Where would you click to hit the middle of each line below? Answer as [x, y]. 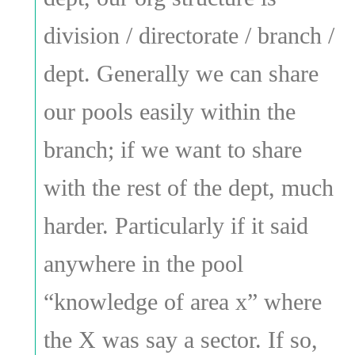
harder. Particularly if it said [176, 225]
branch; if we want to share [172, 149]
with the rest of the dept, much [188, 187]
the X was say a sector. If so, [180, 339]
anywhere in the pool [143, 263]
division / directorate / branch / [189, 35]
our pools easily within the [169, 111]
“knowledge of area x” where [182, 301]
